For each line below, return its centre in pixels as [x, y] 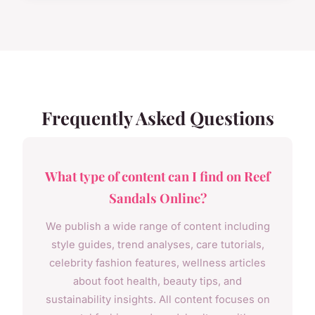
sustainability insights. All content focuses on [157, 300]
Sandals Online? [157, 198]
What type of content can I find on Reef [157, 176]
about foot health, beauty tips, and [157, 282]
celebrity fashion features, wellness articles [157, 263]
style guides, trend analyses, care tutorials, [157, 245]
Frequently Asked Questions [157, 118]
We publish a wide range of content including [157, 227]
